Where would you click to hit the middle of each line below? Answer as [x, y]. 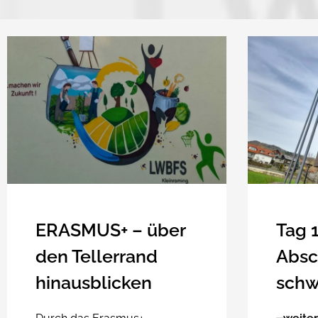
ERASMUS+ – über [110, 230]
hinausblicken [94, 282]
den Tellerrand [97, 256]
